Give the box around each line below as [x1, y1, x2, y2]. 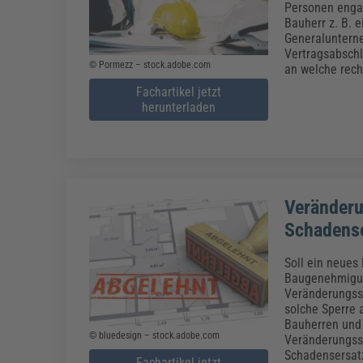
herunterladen [141, 99, 216, 115]
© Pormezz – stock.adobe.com [89, 58, 211, 70]
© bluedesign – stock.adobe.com [89, 330, 220, 342]
